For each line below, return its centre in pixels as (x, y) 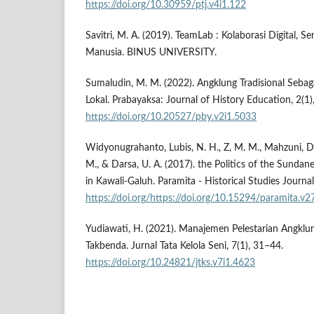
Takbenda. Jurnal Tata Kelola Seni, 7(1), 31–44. (184, 246)
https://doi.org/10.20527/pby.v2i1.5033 (171, 117)
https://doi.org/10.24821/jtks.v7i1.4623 (170, 262)
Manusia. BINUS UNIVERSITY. (151, 52)
